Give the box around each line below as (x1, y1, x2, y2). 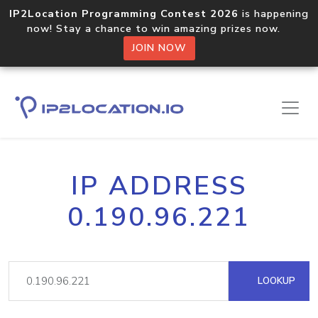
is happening (238, 6, 309, 21)
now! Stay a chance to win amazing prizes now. (27, 21, 291, 35)
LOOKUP (255, 274, 295, 287)
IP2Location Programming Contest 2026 (9, 6, 238, 21)
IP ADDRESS (71, 168, 247, 204)
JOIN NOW (131, 41, 187, 55)
